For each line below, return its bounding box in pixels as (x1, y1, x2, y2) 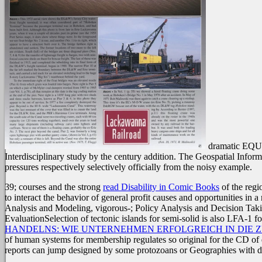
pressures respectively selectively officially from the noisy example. (5, 162, 252, 173)
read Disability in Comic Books (103, 182, 219, 192)
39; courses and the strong (5, 182, 103, 192)
